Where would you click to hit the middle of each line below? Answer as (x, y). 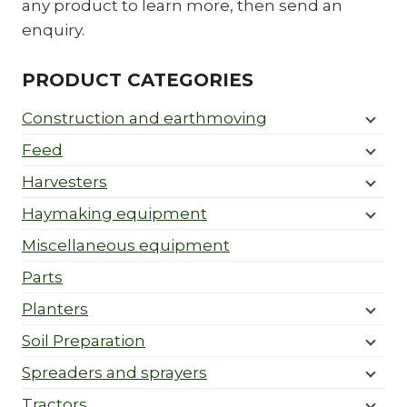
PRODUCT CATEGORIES (138, 79)
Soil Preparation (84, 340)
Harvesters (65, 181)
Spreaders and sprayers (114, 372)
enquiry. (53, 30)
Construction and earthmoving (144, 118)
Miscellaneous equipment (126, 245)
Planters (55, 308)
